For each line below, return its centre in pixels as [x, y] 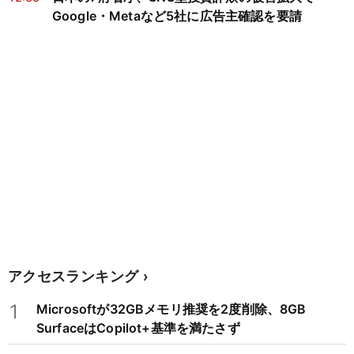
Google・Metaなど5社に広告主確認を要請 [177, 16]
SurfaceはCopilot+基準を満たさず [138, 328]
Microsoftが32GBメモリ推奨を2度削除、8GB [171, 309]
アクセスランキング [73, 276]
